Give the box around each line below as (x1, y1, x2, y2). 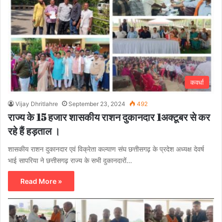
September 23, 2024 (68, 100, 125, 108)
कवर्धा (190, 78, 204, 87)
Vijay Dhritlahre (15, 100, 58, 108)
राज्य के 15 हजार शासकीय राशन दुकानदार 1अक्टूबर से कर (8, 111, 210, 124)
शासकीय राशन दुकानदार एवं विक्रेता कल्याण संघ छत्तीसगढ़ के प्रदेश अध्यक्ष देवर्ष (8, 145, 204, 154)
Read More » (20, 177, 62, 186)
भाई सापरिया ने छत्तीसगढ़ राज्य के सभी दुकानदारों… (8, 156, 132, 165)
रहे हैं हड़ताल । (8, 124, 60, 138)
